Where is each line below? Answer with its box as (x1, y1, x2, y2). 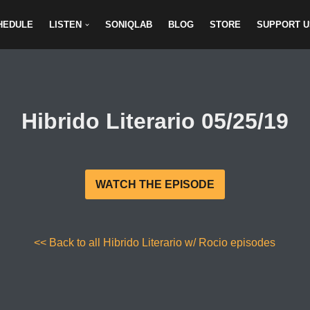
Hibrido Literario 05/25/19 (21, 109, 289, 134)
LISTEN (49, 19, 82, 30)
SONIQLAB (105, 19, 153, 30)
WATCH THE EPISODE (95, 179, 215, 191)
